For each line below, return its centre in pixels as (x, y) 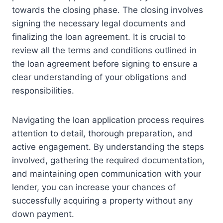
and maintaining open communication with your (107, 174)
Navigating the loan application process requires (108, 120)
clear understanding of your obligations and (99, 77)
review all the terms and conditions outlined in (104, 51)
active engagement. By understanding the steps (108, 147)
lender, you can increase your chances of (94, 187)
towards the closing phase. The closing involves (108, 10)
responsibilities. (43, 91)
